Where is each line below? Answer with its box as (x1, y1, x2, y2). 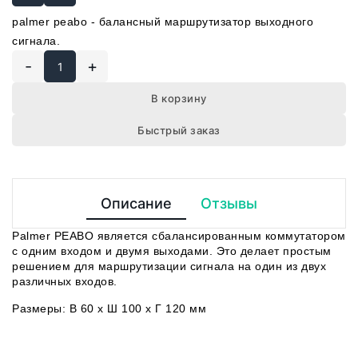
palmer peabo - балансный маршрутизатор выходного (12, 15, 313, 28)
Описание (101, 195, 172, 212)
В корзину (151, 92, 207, 105)
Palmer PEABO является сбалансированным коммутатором (12, 229, 346, 242)
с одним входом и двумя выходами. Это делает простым (12, 245, 332, 257)
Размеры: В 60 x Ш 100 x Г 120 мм (12, 302, 206, 315)
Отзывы (201, 195, 257, 212)
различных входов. (12, 275, 117, 288)
